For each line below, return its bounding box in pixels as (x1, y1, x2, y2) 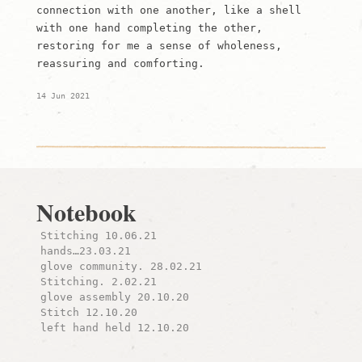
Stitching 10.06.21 (40, 229, 157, 242)
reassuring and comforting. (36, 57, 204, 69)
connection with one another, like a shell (36, 4, 301, 16)
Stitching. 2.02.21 (40, 276, 157, 288)
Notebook (36, 194, 137, 230)
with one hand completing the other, (36, 22, 263, 34)
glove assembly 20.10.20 (40, 291, 189, 304)
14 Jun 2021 (36, 90, 90, 100)
